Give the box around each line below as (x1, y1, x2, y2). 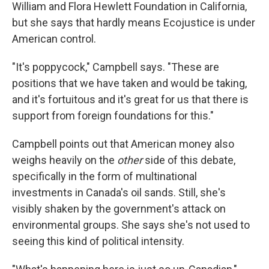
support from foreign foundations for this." (12, 109, 214, 122)
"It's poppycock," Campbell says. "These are (12, 61, 219, 74)
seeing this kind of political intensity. (12, 235, 184, 248)
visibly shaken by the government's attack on (12, 202, 226, 216)
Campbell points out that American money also (12, 138, 234, 151)
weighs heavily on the (12, 154, 117, 167)
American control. (12, 32, 96, 46)
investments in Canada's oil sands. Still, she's (12, 186, 226, 199)
